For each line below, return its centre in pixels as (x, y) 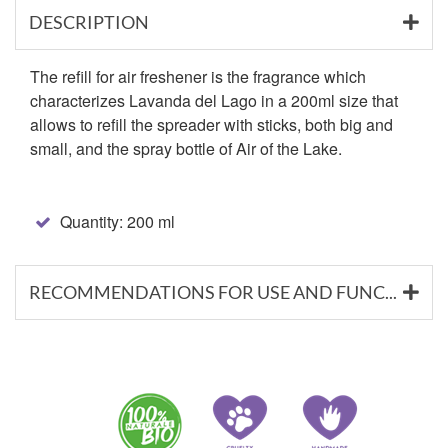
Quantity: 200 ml (115, 221)
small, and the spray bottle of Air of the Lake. (186, 148)
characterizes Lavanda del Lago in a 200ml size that (214, 100)
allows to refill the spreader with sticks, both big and (211, 124)
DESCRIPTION (89, 21)
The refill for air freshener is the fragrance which (198, 76)
